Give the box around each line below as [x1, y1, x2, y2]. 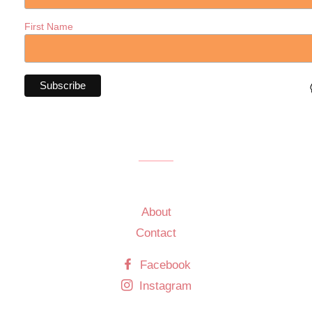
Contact [136, 226, 176, 240]
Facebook [136, 258, 191, 272]
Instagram [135, 279, 192, 293]
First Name [24, 20, 73, 32]
